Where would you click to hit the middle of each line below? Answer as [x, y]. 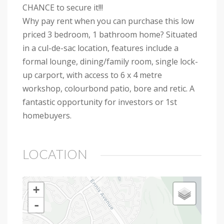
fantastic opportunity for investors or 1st [100, 102]
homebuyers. [47, 115]
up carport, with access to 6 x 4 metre [92, 75]
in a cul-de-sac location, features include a [100, 48]
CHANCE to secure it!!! [63, 7]
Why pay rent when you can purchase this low [108, 21]
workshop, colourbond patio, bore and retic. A [108, 88]
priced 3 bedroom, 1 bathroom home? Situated [110, 34]
